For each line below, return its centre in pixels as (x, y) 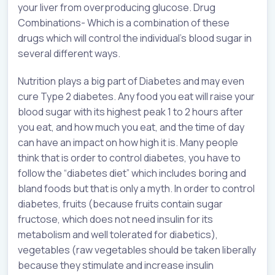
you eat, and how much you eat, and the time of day (131, 127)
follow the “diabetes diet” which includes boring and (132, 173)
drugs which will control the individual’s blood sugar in (135, 38)
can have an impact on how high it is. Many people (128, 143)
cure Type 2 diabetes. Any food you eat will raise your (136, 97)
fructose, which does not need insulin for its (115, 219)
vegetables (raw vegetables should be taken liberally (137, 250)
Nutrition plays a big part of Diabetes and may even (131, 81)
